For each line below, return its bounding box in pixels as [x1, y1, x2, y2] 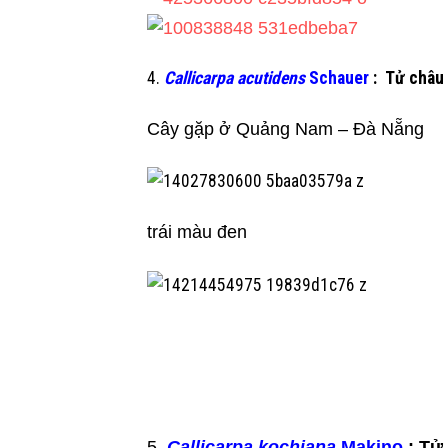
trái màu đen [147, 222, 247, 243]
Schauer [305, 68, 369, 89]
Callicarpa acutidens [164, 68, 305, 89]
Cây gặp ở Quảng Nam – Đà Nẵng [147, 119, 424, 140]
